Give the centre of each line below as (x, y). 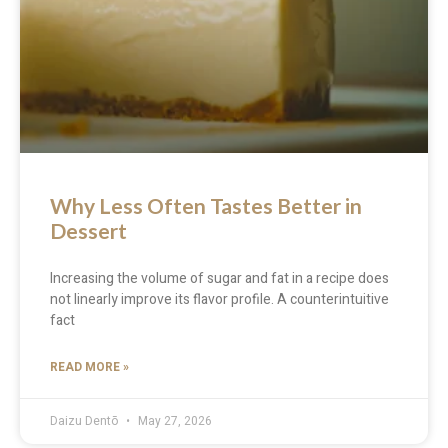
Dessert (88, 230)
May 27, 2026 (173, 420)
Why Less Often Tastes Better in (206, 205)
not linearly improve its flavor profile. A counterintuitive (219, 299)
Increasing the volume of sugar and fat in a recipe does (219, 278)
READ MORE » (89, 366)
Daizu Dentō (85, 420)
